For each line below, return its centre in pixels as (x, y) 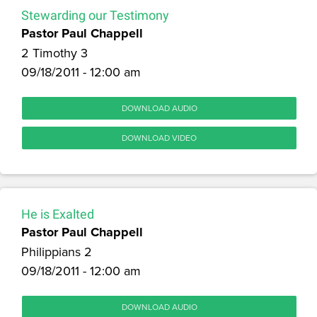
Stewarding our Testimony (95, 15)
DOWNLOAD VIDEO (159, 137)
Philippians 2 (57, 251)
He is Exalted (58, 214)
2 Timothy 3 (54, 52)
